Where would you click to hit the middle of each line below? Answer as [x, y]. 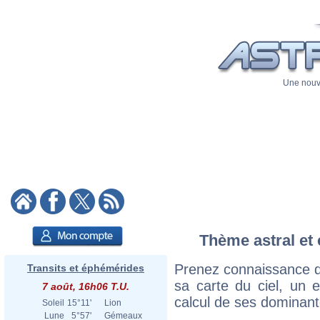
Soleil [53, 303]
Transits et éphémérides [86, 268]
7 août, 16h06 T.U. [86, 286]
